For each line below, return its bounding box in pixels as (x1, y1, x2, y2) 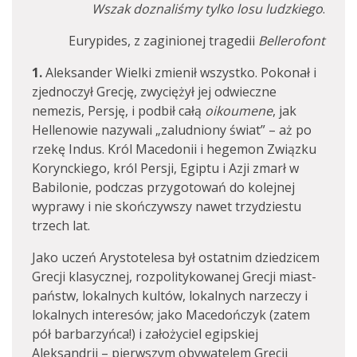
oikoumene (205, 102, 273, 120)
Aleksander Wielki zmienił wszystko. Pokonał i (42, 64, 316, 81)
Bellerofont (258, 32, 325, 49)
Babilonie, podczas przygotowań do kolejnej (32, 178, 295, 196)
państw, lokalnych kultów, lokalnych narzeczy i (32, 287, 308, 304)
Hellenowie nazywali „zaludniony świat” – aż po (32, 121, 312, 139)
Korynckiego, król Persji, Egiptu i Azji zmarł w (32, 159, 299, 177)
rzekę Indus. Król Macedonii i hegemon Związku (32, 140, 316, 158)
